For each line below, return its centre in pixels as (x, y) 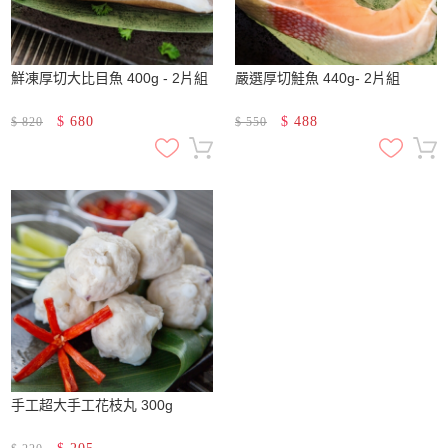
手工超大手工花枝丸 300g (92, 404)
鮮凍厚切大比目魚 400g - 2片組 (109, 77)
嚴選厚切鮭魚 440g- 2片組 (317, 77)
